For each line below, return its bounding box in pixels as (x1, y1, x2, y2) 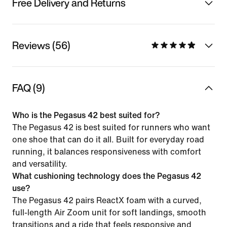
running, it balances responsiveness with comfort (12, 147, 201, 156)
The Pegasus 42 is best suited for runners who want (12, 123, 210, 132)
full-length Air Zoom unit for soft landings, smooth (12, 208, 206, 217)
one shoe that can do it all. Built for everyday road (12, 135, 204, 144)
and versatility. (12, 159, 67, 168)
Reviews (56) (12, 37, 70, 53)
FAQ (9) (12, 80, 45, 95)
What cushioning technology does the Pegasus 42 (12, 171, 201, 180)
